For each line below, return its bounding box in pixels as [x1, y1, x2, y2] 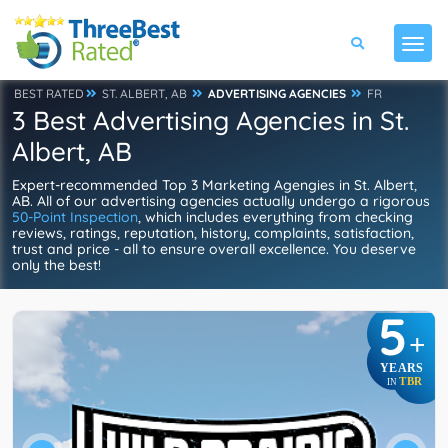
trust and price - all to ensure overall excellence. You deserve [12, 240, 416, 258]
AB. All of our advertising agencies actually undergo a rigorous [12, 192, 430, 210]
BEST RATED [14, 86, 84, 101]
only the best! [12, 256, 101, 274]
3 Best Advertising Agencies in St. [12, 104, 409, 137]
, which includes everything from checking [138, 208, 413, 226]
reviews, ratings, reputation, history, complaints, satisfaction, [12, 224, 414, 242]
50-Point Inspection [12, 208, 138, 226]
